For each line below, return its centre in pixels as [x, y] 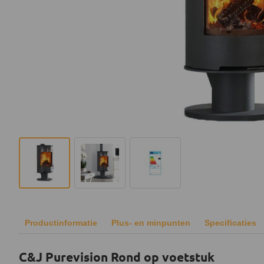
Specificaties [230, 223]
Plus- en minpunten [151, 223]
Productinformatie [61, 223]
